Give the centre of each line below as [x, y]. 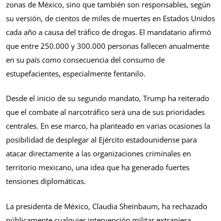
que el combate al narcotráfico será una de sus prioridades [105, 112]
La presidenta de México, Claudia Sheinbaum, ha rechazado [107, 206]
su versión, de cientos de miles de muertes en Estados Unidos [110, 18]
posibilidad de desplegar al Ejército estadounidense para [101, 140]
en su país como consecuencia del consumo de [85, 59]
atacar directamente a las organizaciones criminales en [98, 154]
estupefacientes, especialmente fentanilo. [76, 73]
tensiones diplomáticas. [46, 181]
